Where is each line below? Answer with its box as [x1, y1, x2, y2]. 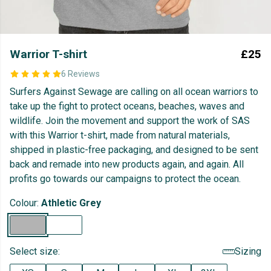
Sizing [235, 246, 261, 257]
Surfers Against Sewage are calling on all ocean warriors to [10, 86, 258, 97]
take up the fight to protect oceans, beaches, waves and [10, 100, 244, 112]
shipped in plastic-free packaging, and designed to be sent [10, 144, 258, 155]
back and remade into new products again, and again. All [10, 158, 244, 170]
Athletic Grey [41, 197, 101, 209]
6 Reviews [60, 69, 100, 79]
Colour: [10, 197, 41, 209]
